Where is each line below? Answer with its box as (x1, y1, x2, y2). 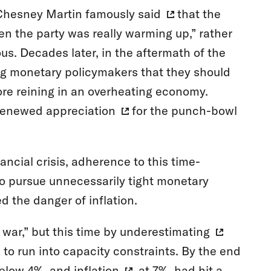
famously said (85, 6, 161, 22)
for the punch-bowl (128, 103, 237, 119)
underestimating (119, 224, 210, 240)
